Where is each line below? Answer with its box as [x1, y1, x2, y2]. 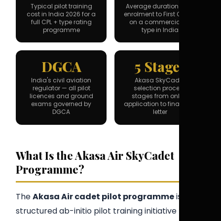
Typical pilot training [30, 1, 92, 10]
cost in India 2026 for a [27, 9, 96, 18]
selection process [133, 83, 186, 92]
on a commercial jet [129, 17, 190, 26]
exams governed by [31, 99, 91, 108]
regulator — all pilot [32, 83, 90, 92]
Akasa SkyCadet [135, 75, 185, 84]
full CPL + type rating [31, 17, 92, 26]
